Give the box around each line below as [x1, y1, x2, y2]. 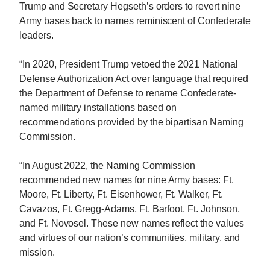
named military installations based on [19, 102, 177, 113]
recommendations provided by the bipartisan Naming [19, 116, 243, 127]
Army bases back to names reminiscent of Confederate [19, 15, 251, 26]
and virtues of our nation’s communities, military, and [19, 232, 240, 243]
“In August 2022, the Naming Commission [19, 160, 196, 171]
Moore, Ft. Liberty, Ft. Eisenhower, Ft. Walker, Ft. [19, 189, 223, 199]
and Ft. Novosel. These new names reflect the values [19, 218, 244, 228]
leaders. [19, 30, 58, 40]
